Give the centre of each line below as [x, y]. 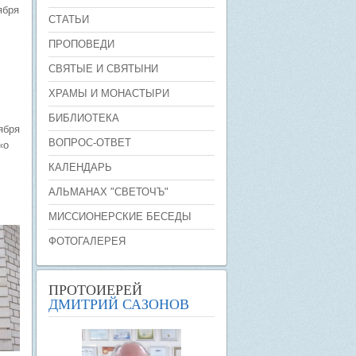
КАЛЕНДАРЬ [80, 167]
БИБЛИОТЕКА [84, 118]
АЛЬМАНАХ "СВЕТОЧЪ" [108, 192]
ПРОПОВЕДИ [81, 44]
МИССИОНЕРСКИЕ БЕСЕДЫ [120, 217]
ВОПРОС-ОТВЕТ [90, 143]
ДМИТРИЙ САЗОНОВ [119, 304]
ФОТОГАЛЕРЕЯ [87, 241]
